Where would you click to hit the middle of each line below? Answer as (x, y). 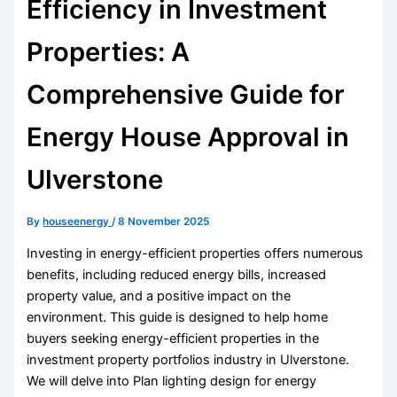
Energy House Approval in (188, 137)
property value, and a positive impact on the (159, 296)
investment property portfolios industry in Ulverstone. (188, 359)
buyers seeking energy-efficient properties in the (173, 338)
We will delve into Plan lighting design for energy (172, 381)
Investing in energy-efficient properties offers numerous (195, 253)
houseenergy (78, 222)
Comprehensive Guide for (186, 95)
